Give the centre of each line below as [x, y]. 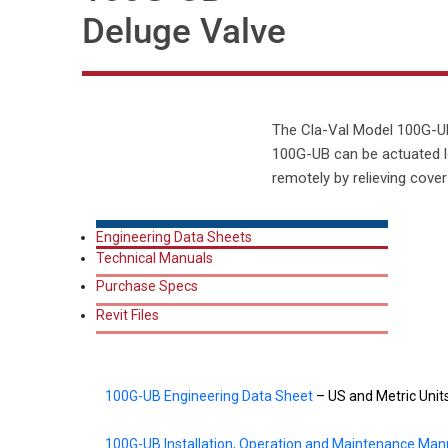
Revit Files [127, 314]
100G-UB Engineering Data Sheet [209, 396]
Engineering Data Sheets [174, 237]
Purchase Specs [147, 286]
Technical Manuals [154, 257]
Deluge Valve [184, 31]
